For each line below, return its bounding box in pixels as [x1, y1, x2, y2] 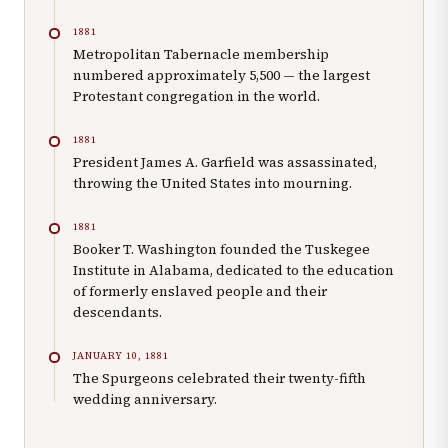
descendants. [73, 303, 162, 323]
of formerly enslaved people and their [73, 282, 327, 302]
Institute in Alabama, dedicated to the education [73, 261, 394, 281]
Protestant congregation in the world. [73, 87, 320, 107]
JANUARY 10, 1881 [73, 349, 169, 363]
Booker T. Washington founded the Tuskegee [73, 240, 370, 260]
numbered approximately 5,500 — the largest [73, 66, 370, 86]
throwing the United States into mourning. [73, 174, 352, 194]
